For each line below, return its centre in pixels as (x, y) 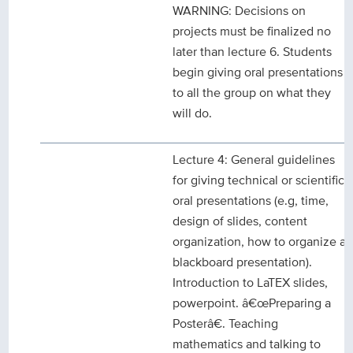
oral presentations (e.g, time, (251, 201)
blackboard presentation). (243, 262)
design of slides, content (240, 221)
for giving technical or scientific (259, 180)
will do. (193, 113)
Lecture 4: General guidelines (254, 160)
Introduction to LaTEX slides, (251, 283)
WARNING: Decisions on (240, 11)
